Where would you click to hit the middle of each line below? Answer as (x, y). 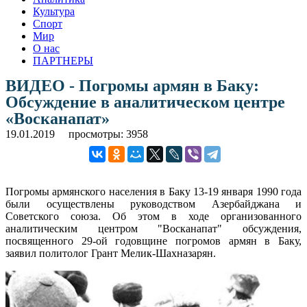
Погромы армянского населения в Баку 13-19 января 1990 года (153, 191)
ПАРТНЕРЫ (63, 60)
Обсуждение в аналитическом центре (145, 102)
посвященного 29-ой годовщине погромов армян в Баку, (153, 241)
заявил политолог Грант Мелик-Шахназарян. (111, 253)
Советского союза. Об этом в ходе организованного (153, 216)
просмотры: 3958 (108, 134)
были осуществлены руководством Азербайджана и (153, 204)
